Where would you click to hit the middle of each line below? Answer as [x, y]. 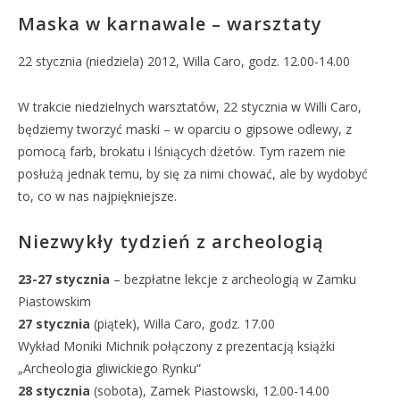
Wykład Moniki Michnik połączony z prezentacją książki [176, 346]
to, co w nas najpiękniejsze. [97, 196]
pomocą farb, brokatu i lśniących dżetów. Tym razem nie [182, 151]
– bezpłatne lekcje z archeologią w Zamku [233, 279]
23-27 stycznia [64, 279]
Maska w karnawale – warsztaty [170, 24]
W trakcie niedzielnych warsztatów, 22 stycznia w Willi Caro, [190, 107]
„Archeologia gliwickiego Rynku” [109, 368]
